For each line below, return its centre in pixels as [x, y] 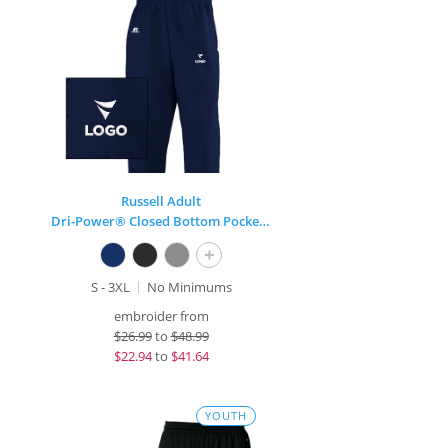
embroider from [161, 316]
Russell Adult [161, 201]
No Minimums [189, 287]
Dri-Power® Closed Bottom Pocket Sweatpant [265, 221]
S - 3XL [110, 287]
